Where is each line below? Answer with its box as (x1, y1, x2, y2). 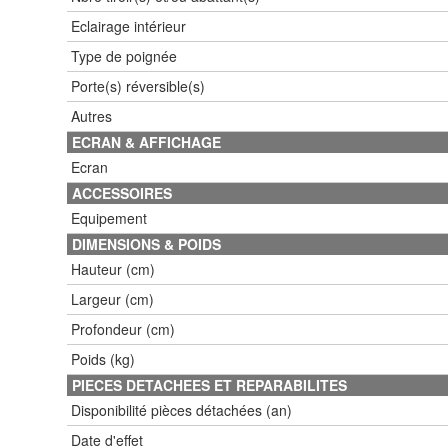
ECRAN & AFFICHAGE (72, 131, 221, 152)
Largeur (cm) (71, 288, 154, 309)
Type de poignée (71, 45, 177, 66)
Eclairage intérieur (71, 15, 186, 36)
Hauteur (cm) (71, 258, 155, 279)
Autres (71, 105, 112, 126)
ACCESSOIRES (72, 182, 172, 203)
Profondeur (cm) (71, 318, 175, 339)
